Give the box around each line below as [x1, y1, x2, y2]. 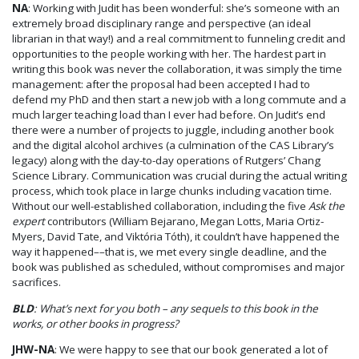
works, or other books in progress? [12, 316, 179, 331]
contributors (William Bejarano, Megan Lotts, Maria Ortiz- [45, 214, 324, 229]
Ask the [309, 199, 345, 214]
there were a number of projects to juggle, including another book [12, 123, 334, 138]
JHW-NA [12, 342, 54, 357]
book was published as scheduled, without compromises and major [12, 260, 345, 275]
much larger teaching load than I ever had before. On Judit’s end [12, 107, 325, 123]
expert [12, 214, 45, 229]
